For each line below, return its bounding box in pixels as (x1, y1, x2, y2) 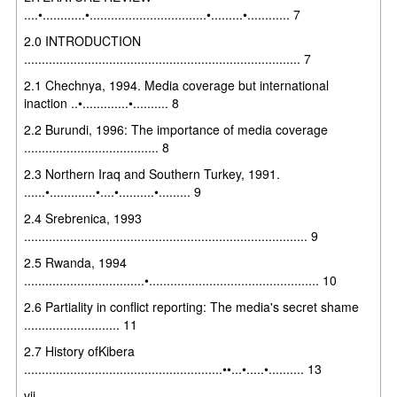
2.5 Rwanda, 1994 (24, 253, 128, 271)
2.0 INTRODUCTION (24, 31, 142, 50)
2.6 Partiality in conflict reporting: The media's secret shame (24, 297, 360, 315)
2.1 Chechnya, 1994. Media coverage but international (24, 75, 330, 94)
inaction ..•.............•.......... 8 (24, 93, 180, 112)
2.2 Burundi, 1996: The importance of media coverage (24, 120, 329, 138)
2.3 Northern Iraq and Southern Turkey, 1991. (24, 164, 281, 183)
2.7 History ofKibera (24, 341, 136, 360)
